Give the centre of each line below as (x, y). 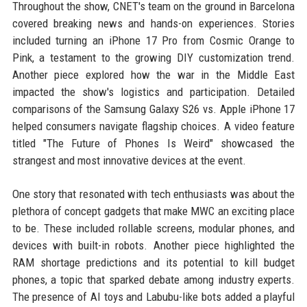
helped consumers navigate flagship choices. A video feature (153, 126)
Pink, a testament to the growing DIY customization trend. (153, 58)
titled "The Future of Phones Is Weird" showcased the (153, 143)
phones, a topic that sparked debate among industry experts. (153, 280)
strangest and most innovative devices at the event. (129, 160)
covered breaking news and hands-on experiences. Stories (153, 23)
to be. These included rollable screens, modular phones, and (153, 228)
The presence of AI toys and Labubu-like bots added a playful (153, 297)
